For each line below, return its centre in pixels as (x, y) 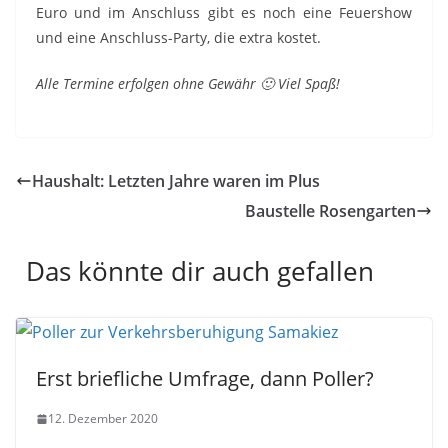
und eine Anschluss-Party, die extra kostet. (178, 37)
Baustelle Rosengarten (330, 211)
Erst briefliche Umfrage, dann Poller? (205, 378)
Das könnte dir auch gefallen (200, 271)
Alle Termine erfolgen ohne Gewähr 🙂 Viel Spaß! (188, 83)
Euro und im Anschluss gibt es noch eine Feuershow (224, 12)
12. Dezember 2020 (103, 418)
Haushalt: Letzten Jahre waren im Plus (176, 181)
